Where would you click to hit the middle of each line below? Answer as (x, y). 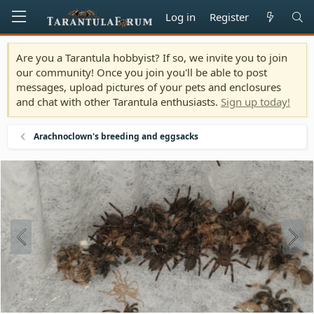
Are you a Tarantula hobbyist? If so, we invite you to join (152, 57)
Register (230, 16)
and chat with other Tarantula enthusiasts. (118, 102)
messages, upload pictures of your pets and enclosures (149, 87)
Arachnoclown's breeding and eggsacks (116, 136)
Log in (181, 16)
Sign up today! (255, 102)
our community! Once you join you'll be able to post (142, 72)
